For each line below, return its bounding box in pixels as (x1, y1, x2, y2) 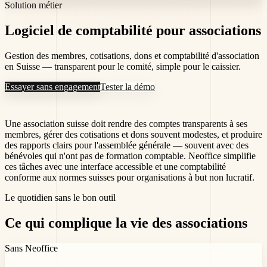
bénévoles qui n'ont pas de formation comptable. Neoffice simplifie (5, 150, 256, 161)
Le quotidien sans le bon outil (5, 192, 116, 203)
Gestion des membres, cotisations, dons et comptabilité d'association (5, 50, 259, 61)
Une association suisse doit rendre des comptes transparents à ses (5, 118, 247, 129)
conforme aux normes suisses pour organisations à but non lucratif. (5, 172, 254, 182)
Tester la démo (100, 81, 155, 92)
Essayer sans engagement (5, 81, 100, 92)
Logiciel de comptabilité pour (5, 22, 189, 38)
